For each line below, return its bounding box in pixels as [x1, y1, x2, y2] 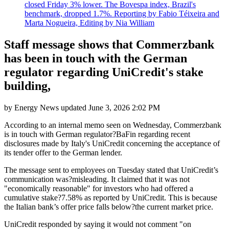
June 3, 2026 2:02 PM [88, 103, 160, 112]
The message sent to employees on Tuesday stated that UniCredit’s [4, 165, 218, 174]
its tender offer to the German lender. [4, 148, 122, 157]
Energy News [14, 103, 59, 112]
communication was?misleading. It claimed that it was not [4, 174, 190, 184]
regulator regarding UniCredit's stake [4, 65, 203, 79]
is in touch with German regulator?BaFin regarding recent [4, 129, 190, 139]
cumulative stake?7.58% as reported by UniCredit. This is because [4, 193, 217, 202]
